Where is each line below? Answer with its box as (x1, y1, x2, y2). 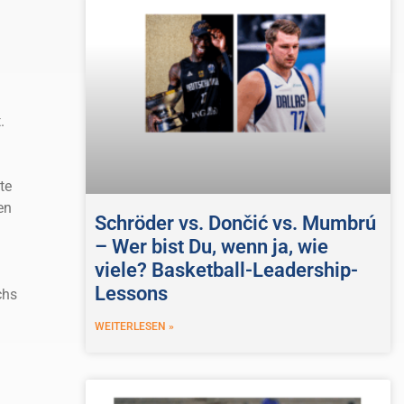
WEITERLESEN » (94, 320, 174, 334)
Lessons (94, 282, 168, 306)
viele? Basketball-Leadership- (94, 259, 358, 282)
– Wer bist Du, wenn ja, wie (94, 235, 328, 259)
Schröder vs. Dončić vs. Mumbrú (94, 212, 376, 235)
